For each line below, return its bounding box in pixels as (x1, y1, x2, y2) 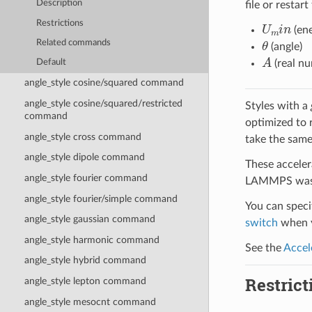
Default (36, 58, 67, 68)
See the (244, 242, 283, 254)
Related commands (36, 38, 111, 47)
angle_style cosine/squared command (24, 77, 184, 88)
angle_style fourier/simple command (24, 193, 178, 204)
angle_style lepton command (24, 276, 146, 287)
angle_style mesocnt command (24, 296, 156, 307)
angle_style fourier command (24, 172, 148, 183)
